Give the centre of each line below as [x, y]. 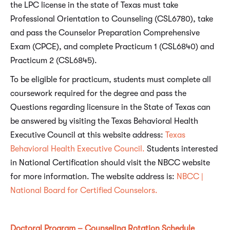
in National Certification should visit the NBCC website [110, 163]
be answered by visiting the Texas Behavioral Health [104, 121]
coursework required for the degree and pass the [98, 94]
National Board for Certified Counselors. [84, 191]
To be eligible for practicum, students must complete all [111, 80]
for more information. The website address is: [93, 177]
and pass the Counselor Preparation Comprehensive [105, 33]
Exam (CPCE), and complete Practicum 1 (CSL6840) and [112, 47]
